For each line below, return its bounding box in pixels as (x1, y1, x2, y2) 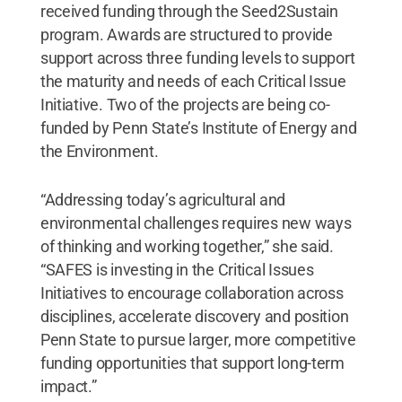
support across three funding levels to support (39, 48, 355, 67)
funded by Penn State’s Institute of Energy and (39, 118, 357, 137)
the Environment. (39, 142, 159, 161)
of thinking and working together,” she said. (39, 237, 334, 256)
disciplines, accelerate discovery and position (39, 307, 349, 326)
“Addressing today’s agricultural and (39, 190, 286, 209)
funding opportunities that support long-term (39, 354, 345, 372)
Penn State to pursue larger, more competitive (39, 330, 356, 349)
